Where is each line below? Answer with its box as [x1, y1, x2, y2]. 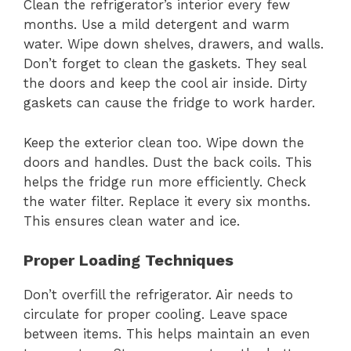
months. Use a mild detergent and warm [24, 16, 290, 33]
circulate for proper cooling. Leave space [24, 306, 288, 323]
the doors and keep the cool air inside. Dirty [24, 75, 307, 92]
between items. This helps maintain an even [24, 326, 310, 342]
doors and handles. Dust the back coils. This [24, 154, 312, 170]
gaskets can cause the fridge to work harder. [24, 95, 315, 111]
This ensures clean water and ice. [24, 212, 240, 229]
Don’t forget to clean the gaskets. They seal [24, 56, 306, 72]
